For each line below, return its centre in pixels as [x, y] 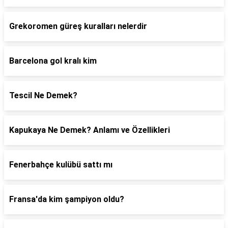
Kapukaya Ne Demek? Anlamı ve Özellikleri [90, 130]
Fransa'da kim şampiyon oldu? [67, 199]
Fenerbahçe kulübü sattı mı [61, 165]
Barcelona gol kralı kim [53, 61]
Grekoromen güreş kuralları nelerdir [78, 26]
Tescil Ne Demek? [43, 95]
